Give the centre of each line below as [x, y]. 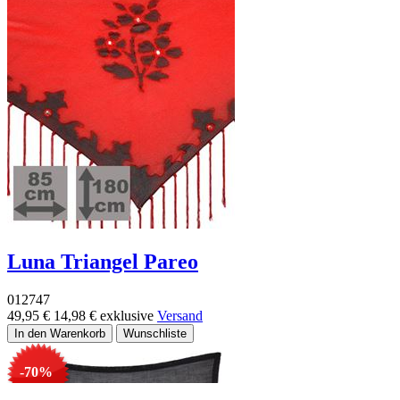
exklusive [129, 315]
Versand [180, 315]
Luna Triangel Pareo [103, 261]
